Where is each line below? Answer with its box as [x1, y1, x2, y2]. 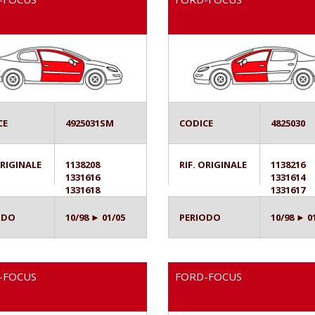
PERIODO [179, 211, 221, 224]
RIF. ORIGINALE [179, 158, 247, 172]
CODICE [179, 117, 213, 130]
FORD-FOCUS [175, 269, 242, 284]
